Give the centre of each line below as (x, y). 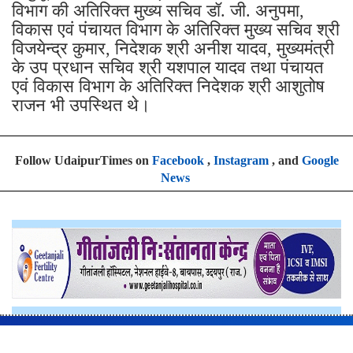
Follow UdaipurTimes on (83, 160)
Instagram (241, 160)
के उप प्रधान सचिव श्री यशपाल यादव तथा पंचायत (167, 67)
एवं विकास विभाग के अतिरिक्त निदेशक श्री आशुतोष (168, 86)
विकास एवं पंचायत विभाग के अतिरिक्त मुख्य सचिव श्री (176, 29)
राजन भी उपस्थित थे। (81, 105)
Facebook (178, 160)
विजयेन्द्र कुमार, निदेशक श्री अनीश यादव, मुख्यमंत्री (173, 48)
